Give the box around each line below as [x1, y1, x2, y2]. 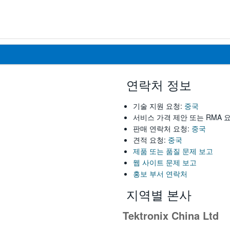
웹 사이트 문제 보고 [133, 157, 197, 168]
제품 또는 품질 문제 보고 [133, 146, 213, 157]
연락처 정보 [123, 75, 191, 94]
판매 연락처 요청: [133, 123, 191, 134]
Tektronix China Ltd [123, 208, 219, 223]
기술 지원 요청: [133, 101, 184, 111]
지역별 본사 [123, 185, 191, 204]
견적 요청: [133, 135, 168, 145]
